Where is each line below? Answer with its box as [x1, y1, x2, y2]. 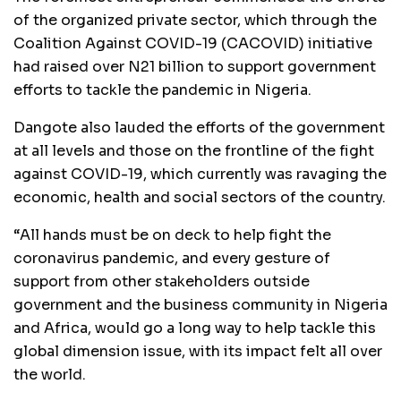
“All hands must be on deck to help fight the [13, 225, 331, 244]
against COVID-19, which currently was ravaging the [13, 164, 387, 183]
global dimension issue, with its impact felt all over [13, 341, 382, 361]
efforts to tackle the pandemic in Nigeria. [13, 80, 311, 99]
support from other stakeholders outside [13, 271, 310, 291]
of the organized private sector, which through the [13, 10, 377, 30]
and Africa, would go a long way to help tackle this [13, 318, 376, 337]
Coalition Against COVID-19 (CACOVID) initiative [13, 33, 372, 53]
